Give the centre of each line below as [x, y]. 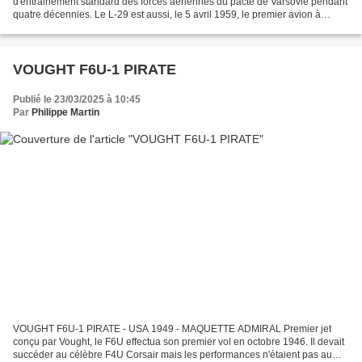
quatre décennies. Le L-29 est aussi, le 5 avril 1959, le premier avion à [167, 15]
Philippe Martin [65, 113]
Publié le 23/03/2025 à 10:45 [77, 100]
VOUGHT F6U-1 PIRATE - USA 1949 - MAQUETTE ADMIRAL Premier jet [172, 328]
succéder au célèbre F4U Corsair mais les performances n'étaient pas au [173, 354]
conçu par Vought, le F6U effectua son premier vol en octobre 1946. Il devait [179, 341]
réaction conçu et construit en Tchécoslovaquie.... [120, 28]
